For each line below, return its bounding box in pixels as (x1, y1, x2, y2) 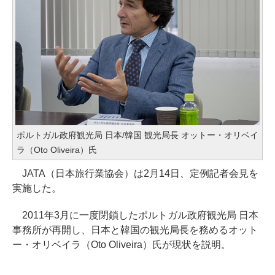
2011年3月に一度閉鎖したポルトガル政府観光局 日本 (12, 210, 258, 221)
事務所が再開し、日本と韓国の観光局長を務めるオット (12, 225, 258, 236)
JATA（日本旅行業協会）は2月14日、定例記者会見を (12, 168, 258, 179)
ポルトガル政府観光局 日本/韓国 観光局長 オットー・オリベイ (17, 130, 258, 141)
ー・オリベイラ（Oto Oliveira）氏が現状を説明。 (12, 239, 231, 250)
